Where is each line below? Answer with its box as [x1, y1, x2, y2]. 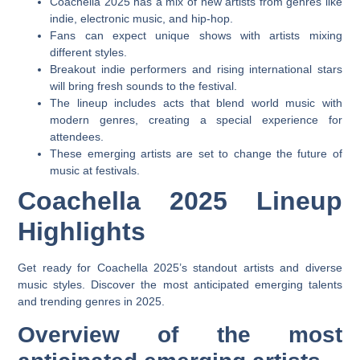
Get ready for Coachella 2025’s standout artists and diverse [18, 261, 342, 275]
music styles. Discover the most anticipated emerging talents [18, 278, 342, 292]
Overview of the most [18, 322, 342, 348]
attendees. [50, 130, 104, 144]
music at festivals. [50, 164, 141, 178]
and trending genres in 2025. [18, 295, 166, 309]
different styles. [50, 46, 128, 59]
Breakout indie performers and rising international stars [50, 63, 342, 76]
